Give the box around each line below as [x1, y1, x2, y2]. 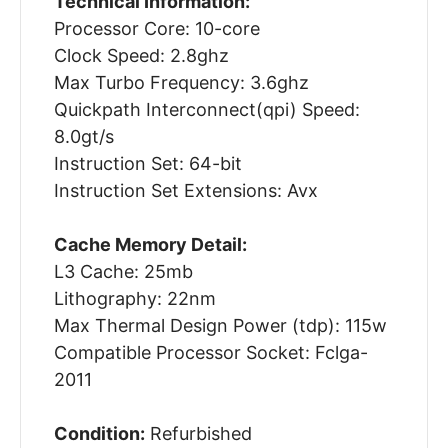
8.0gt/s [53, 126, 114, 148]
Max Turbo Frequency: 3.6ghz [53, 72, 309, 94]
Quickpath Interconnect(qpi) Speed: [53, 99, 360, 121]
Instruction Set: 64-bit [53, 153, 242, 175]
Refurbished [144, 423, 252, 445]
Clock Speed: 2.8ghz [53, 45, 229, 67]
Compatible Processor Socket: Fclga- [53, 342, 368, 364]
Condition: [53, 423, 145, 445]
